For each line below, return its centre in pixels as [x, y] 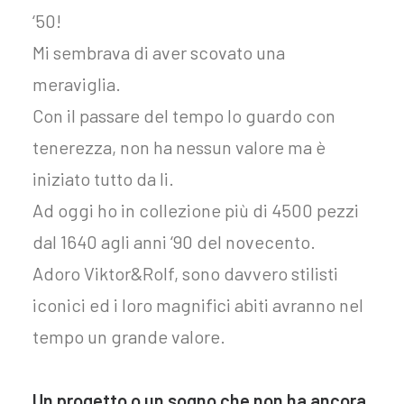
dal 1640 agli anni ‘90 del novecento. [174, 242]
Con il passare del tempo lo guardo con [184, 115]
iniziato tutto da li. [103, 179]
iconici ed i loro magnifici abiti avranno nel [198, 305]
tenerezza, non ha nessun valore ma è [179, 147]
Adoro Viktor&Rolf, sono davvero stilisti [185, 273]
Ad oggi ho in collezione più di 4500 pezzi [196, 210]
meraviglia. [77, 84]
